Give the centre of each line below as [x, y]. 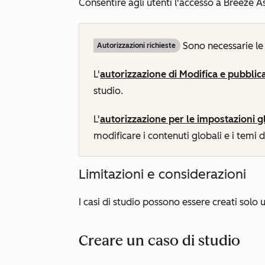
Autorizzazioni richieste [136, 46]
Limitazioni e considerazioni [162, 174]
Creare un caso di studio [159, 240]
